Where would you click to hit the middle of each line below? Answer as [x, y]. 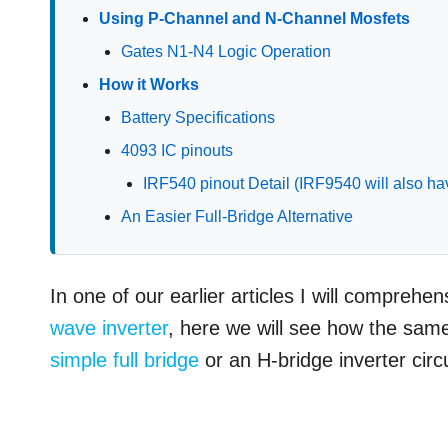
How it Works [149, 85]
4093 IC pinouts [177, 151]
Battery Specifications [198, 118]
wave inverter [109, 328]
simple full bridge [125, 360]
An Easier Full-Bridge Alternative [237, 217]
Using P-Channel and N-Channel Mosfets [255, 19]
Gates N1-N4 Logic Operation [226, 52]
